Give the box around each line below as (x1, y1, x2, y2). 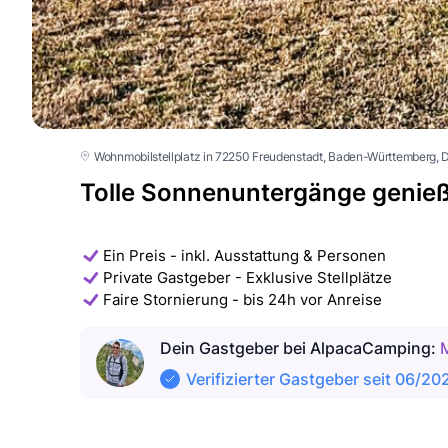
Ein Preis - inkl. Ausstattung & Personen (103, 245, 386, 265)
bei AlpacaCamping (279, 337, 431, 358)
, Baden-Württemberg (322, 148, 437, 164)
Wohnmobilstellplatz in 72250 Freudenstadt (94, 148, 323, 164)
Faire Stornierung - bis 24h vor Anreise (103, 289, 382, 309)
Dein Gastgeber (160, 337, 279, 358)
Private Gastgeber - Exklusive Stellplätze (103, 267, 392, 287)
